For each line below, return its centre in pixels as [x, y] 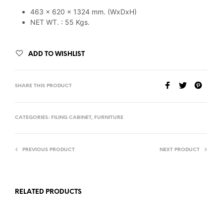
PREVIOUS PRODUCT [49, 150]
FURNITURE [109, 117]
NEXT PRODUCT [180, 150]
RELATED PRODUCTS [48, 192]
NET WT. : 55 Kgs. [60, 22]
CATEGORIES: [33, 117]
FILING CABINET [71, 117]
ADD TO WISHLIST [56, 54]
